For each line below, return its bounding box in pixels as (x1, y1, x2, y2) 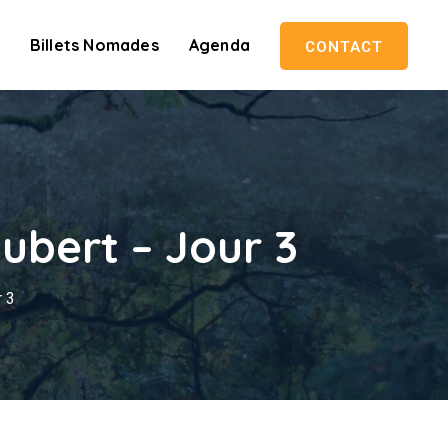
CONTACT (305, 37, 383, 56)
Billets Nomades (29, 35, 159, 55)
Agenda (188, 35, 250, 55)
